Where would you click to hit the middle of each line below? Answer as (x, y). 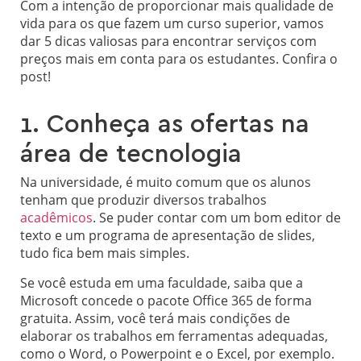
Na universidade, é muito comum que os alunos (166, 183)
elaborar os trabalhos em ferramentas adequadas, (174, 336)
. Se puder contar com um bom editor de (217, 218)
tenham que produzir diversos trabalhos (143, 200)
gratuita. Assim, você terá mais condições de (155, 318)
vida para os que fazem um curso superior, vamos (172, 24)
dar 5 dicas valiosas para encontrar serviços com (168, 41)
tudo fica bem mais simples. (105, 253)
